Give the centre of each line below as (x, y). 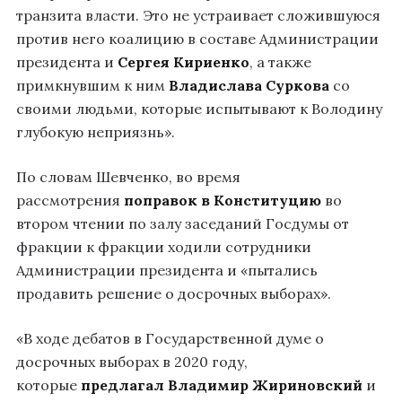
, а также (280, 61)
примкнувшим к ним (92, 85)
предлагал (122, 385)
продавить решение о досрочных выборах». (174, 293)
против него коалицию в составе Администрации (197, 38)
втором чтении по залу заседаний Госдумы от (183, 223)
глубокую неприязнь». (96, 131)
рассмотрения (70, 200)
